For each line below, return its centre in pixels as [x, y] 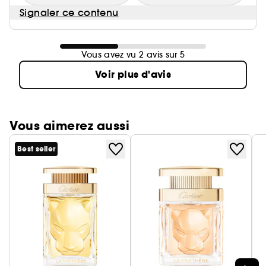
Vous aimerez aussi [69, 126]
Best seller [37, 149]
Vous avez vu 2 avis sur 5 [133, 55]
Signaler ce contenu [69, 12]
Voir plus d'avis [133, 75]
